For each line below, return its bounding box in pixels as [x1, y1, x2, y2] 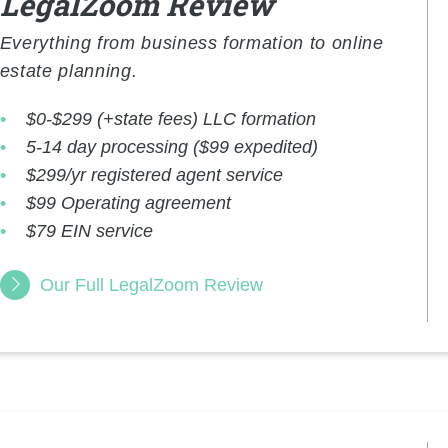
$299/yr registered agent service [26, 165, 284, 186]
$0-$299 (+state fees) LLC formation [26, 109, 317, 130]
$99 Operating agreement [26, 193, 232, 214]
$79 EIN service [26, 221, 154, 242]
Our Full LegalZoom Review [39, 275, 263, 296]
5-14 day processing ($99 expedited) [26, 137, 319, 158]
